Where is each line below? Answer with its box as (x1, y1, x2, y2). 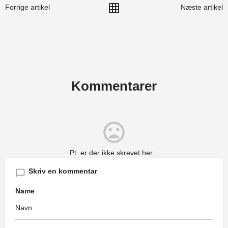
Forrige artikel (5, 3, 50, 11)
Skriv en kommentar (28, 166, 97, 175)
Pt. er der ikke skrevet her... (70, 148, 158, 157)
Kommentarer (71, 78, 157, 94)
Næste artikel (180, 3, 223, 11)
